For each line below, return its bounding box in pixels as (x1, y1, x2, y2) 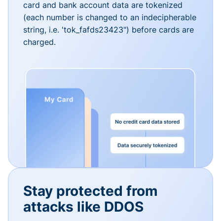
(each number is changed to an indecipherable (23, 12, 196, 22)
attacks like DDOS (23, 198, 144, 215)
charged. (23, 37, 56, 47)
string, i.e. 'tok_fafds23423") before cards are (23, 24, 194, 35)
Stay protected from (23, 182, 158, 199)
